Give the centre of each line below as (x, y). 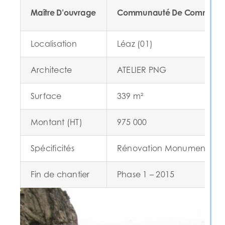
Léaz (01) (135, 44)
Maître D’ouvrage (63, 13)
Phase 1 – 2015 (146, 175)
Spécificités (52, 148)
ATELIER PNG (142, 70)
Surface (46, 96)
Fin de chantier (60, 175)
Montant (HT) (56, 122)
